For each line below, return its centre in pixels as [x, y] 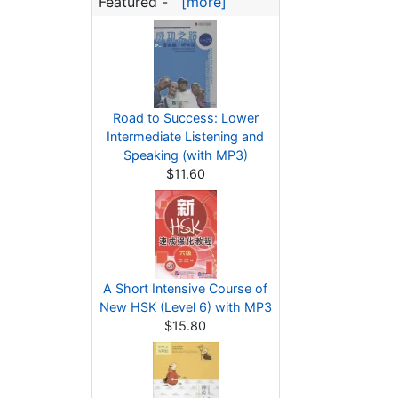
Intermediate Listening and [185, 136]
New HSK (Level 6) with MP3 [185, 307]
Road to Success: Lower [185, 118]
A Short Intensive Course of [185, 288]
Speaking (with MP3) [185, 155]
